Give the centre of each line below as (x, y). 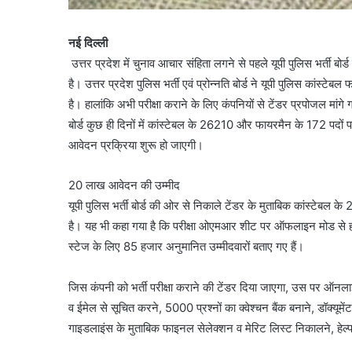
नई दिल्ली (88, 43)
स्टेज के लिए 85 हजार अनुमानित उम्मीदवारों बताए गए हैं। (186, 246)
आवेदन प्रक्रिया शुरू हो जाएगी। (136, 145)
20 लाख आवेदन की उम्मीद (124, 185)
